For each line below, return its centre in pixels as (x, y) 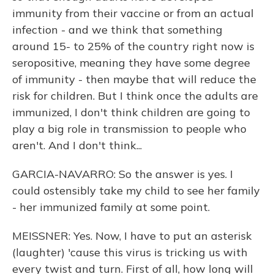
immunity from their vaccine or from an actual (133, 13)
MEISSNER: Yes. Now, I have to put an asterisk (132, 236)
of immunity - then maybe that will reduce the (134, 79)
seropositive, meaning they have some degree (131, 63)
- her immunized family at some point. (111, 207)
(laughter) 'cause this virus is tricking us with (130, 252)
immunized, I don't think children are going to (131, 112)
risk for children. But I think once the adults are (135, 96)
